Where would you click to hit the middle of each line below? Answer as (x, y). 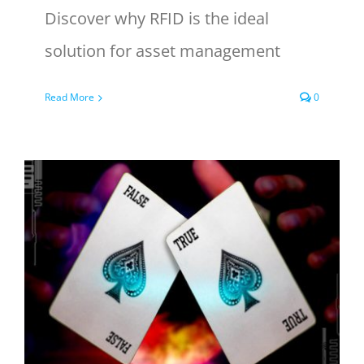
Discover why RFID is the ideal (157, 18)
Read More (69, 97)
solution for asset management (162, 51)
